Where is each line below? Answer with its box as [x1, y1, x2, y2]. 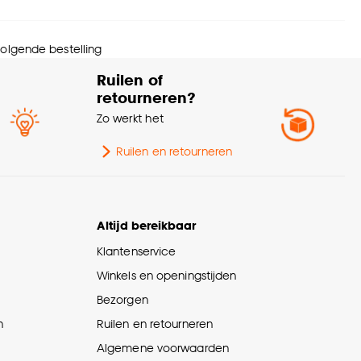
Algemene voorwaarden [97, 341, 229, 355]
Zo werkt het [97, 111, 164, 126]
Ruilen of [97, 70, 163, 89]
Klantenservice [97, 244, 176, 259]
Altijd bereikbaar [97, 218, 196, 233]
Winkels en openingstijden [97, 268, 237, 283]
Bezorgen [97, 293, 148, 307]
